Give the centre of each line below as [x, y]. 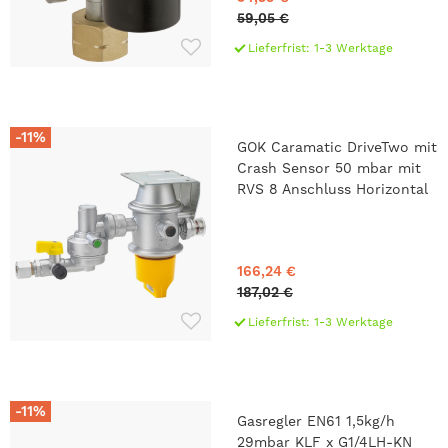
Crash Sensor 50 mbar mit [328, 168]
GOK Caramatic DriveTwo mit [336, 147]
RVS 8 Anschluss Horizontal [332, 189]
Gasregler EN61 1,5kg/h [315, 421]
